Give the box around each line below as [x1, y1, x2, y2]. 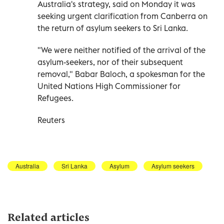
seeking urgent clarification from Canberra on [37, 10, 207, 21]
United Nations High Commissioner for [37, 80, 180, 91]
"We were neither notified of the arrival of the [37, 44, 205, 55]
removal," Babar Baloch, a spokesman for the [37, 68, 205, 79]
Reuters [37, 114, 65, 125]
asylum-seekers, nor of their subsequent [37, 56, 183, 67]
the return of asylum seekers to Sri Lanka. [37, 22, 188, 33]
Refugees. [37, 92, 73, 103]
